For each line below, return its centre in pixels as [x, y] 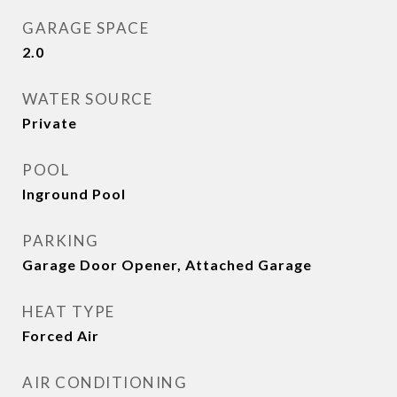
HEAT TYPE [69, 311]
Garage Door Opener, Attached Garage [167, 265]
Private [50, 123]
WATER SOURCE [87, 99]
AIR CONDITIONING [105, 382]
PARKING [61, 241]
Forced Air [61, 335]
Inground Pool [74, 194]
